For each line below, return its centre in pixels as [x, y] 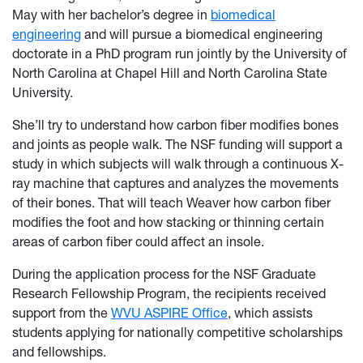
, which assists [270, 313]
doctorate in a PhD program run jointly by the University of [179, 54]
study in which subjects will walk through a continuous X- [178, 164]
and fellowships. [59, 352]
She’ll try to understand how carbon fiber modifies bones [175, 125]
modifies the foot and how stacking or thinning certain [168, 222]
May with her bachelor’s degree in [111, 15]
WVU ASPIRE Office [169, 313]
